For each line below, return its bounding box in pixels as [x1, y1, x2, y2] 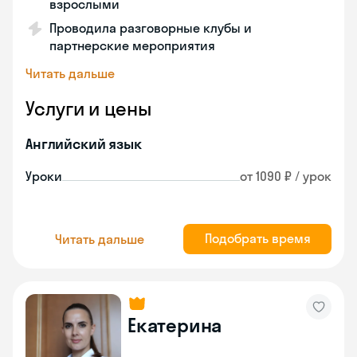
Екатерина [127, 313, 222, 337]
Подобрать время [204, 230, 311, 246]
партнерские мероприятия [49, 37, 215, 53]
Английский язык [25, 135, 142, 153]
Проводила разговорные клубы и [49, 20, 252, 36]
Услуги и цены [25, 96, 151, 120]
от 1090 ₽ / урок [240, 168, 331, 184]
